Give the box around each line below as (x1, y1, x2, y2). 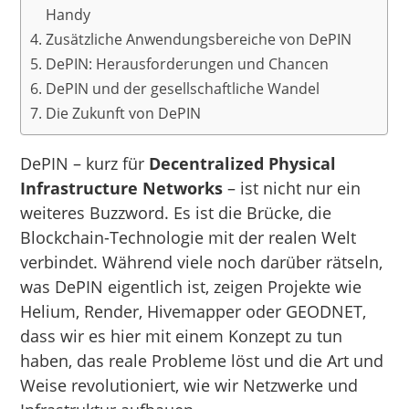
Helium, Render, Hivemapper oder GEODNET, (20, 299, 367, 322)
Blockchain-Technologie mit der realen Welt (20, 225, 357, 248)
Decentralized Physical (149, 152, 337, 174)
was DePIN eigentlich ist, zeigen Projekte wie (20, 275, 362, 298)
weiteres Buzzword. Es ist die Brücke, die (20, 201, 332, 224)
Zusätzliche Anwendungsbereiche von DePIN (45, 28, 351, 49)
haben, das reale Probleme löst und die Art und (20, 349, 384, 372)
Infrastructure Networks (20, 176, 224, 199)
